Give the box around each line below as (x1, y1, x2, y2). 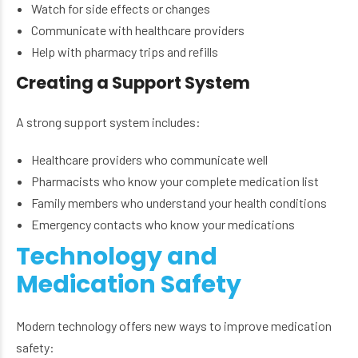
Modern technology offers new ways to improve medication (16, 318, 332, 334)
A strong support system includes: (16, 114, 201, 130)
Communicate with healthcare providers (31, 22, 245, 38)
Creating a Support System (16, 71, 250, 95)
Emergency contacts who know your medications (31, 217, 296, 233)
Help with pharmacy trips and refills (31, 44, 219, 60)
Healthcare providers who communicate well (31, 152, 268, 168)
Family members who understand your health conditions (31, 195, 328, 211)
